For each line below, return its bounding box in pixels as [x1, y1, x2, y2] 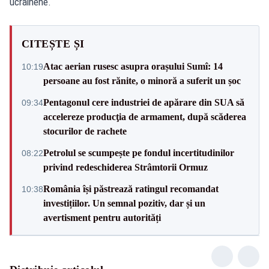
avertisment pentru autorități [43, 212, 161, 223]
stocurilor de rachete [43, 125, 127, 136]
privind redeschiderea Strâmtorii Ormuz [43, 162, 208, 172]
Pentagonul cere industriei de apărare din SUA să [43, 97, 244, 107]
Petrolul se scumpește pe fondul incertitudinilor [43, 147, 234, 158]
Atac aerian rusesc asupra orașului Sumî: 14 [43, 61, 223, 71]
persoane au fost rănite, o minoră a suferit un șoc [43, 75, 241, 86]
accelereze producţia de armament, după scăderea [43, 111, 246, 122]
